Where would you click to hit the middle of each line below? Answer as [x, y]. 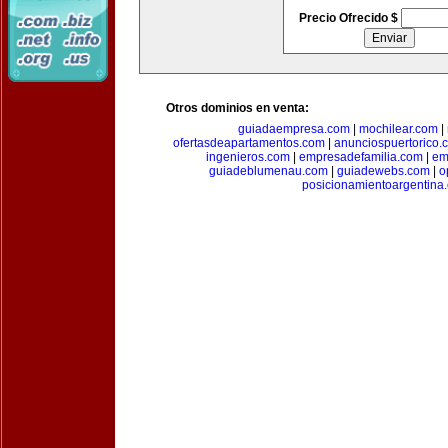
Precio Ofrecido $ [349, 18]
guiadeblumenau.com [268, 171]
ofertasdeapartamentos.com [249, 143]
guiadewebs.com [383, 171]
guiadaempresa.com [294, 129]
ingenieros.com [247, 157]
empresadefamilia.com [360, 157]
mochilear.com [398, 129]
